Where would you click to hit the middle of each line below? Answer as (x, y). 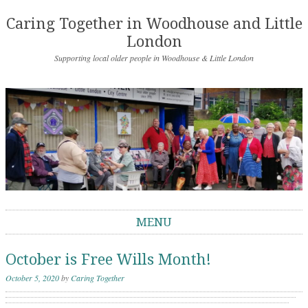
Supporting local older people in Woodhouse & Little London (154, 58)
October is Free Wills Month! (108, 259)
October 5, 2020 (32, 277)
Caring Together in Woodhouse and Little (154, 24)
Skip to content (35, 241)
